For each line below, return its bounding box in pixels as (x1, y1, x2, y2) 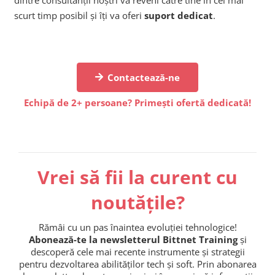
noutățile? (90, 189, 185, 215)
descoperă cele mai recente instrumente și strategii (30, 245, 245, 258)
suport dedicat (144, 9, 213, 21)
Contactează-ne (107, 71, 180, 84)
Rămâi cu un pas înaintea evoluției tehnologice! (38, 220, 237, 233)
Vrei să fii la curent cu (37, 164, 238, 190)
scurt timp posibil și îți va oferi (14, 9, 144, 21)
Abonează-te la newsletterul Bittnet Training (28, 233, 238, 246)
